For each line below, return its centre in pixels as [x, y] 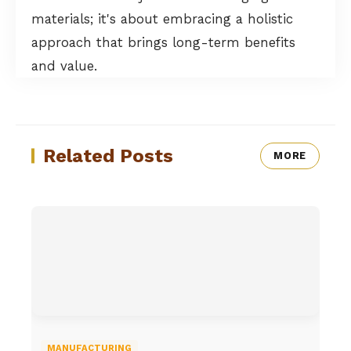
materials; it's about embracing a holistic [162, 18]
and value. [64, 65]
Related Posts [108, 156]
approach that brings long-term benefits [163, 42]
